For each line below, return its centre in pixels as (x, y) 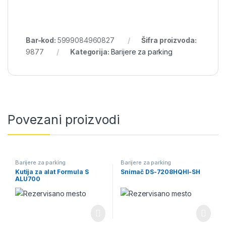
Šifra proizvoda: (169, 40)
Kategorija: (91, 51)
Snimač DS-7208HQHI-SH (160, 172)
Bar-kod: (42, 40)
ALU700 (28, 179)
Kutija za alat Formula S (52, 172)
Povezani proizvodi (64, 120)
